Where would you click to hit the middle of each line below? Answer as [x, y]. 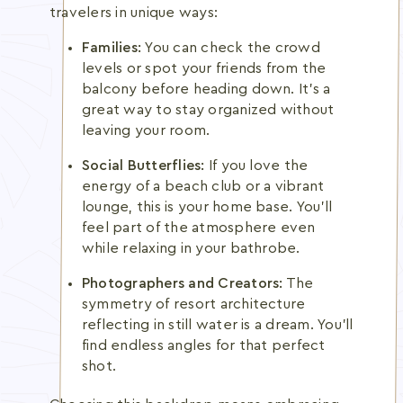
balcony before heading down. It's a [206, 89]
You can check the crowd [231, 48]
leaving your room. [146, 130]
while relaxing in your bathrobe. [191, 248]
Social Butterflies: [143, 166]
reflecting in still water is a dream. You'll [218, 325]
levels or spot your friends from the [204, 68]
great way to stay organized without [208, 110]
